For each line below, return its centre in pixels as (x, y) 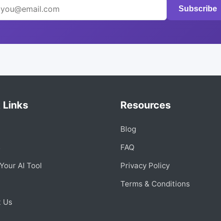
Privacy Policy (145, 165)
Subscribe (198, 8)
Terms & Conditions (155, 184)
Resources (146, 105)
